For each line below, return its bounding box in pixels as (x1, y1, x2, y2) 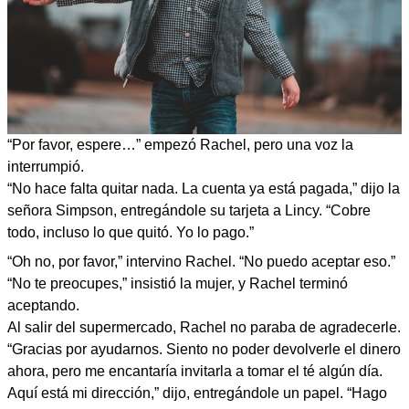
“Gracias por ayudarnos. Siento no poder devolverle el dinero (7, 341, 401, 357)
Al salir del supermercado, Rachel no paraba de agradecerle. (7, 319, 401, 335)
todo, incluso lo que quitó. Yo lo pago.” (7, 224, 254, 240)
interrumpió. (7, 158, 84, 174)
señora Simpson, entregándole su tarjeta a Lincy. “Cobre (7, 202, 371, 218)
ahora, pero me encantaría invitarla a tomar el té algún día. (7, 362, 383, 379)
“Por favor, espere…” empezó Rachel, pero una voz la (7, 136, 353, 152)
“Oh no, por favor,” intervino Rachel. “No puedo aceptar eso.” (7, 253, 395, 269)
